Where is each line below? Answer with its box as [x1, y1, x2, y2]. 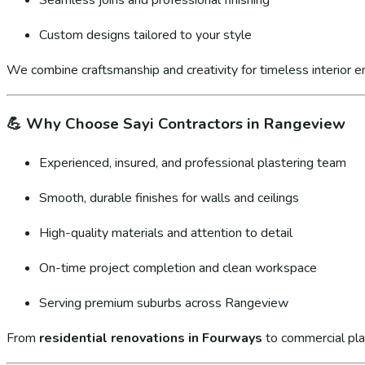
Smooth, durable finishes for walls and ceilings [39, 189, 299, 207]
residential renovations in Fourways [39, 329, 262, 347]
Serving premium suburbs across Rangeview [39, 294, 288, 312]
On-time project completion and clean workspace [39, 259, 317, 277]
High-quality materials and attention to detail [39, 224, 292, 242]
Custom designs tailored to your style [39, 25, 252, 44]
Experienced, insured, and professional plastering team [39, 154, 346, 172]
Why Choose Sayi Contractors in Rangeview [26, 113, 345, 135]
